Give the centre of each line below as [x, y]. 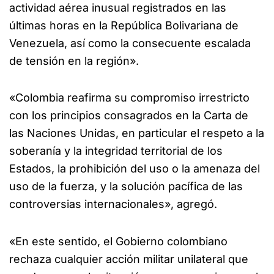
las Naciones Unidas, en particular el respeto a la [137, 133]
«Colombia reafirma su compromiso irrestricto [129, 98]
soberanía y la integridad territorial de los [116, 151]
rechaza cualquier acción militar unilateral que [129, 259]
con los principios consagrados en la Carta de [129, 116]
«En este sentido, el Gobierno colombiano [118, 241]
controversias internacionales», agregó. [113, 204]
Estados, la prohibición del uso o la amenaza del [135, 169]
